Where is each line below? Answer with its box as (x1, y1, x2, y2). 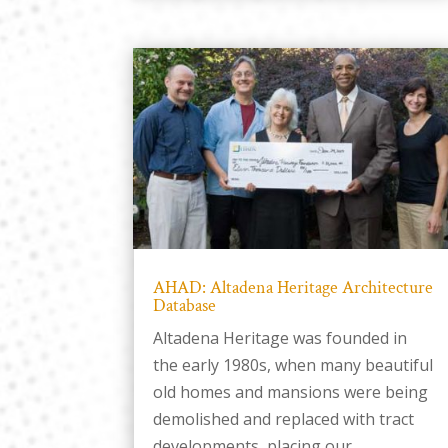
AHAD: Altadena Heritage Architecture (153, 275, 434, 299)
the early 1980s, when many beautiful (153, 353, 434, 376)
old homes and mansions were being (153, 380, 429, 403)
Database (153, 293, 217, 317)
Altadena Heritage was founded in (153, 326, 408, 349)
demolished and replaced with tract (153, 407, 415, 430)
